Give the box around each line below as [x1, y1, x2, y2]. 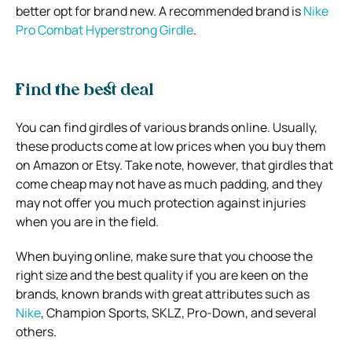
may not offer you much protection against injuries [16, 194, 306, 212]
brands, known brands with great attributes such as [16, 285, 310, 303]
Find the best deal [16, 83, 153, 100]
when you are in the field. [16, 213, 159, 231]
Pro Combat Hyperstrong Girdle [16, 21, 193, 39]
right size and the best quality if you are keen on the [16, 266, 308, 284]
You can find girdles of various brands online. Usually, [16, 119, 317, 137]
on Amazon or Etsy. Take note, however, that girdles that [16, 156, 333, 174]
